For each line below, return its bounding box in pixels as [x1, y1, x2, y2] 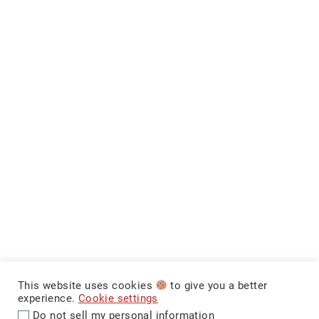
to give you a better [167, 278, 268, 292]
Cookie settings [78, 291, 158, 305]
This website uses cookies [18, 278, 156, 292]
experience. [18, 291, 78, 305]
